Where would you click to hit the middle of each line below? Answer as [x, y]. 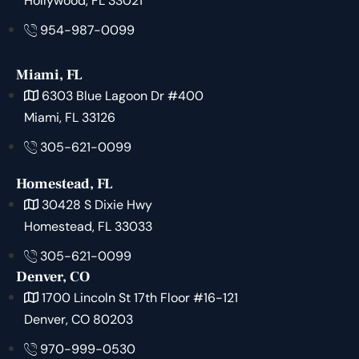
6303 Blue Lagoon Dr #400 [123, 96]
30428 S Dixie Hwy [97, 205]
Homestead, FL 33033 [88, 227]
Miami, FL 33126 [70, 118]
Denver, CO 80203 [79, 320]
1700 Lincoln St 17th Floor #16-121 [140, 298]
